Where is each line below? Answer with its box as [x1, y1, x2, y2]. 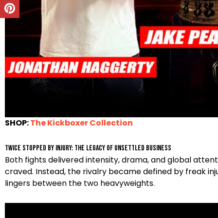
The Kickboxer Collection [30, 117, 133, 128]
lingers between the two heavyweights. [5, 177, 155, 189]
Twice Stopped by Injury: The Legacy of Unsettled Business [5, 143, 171, 153]
